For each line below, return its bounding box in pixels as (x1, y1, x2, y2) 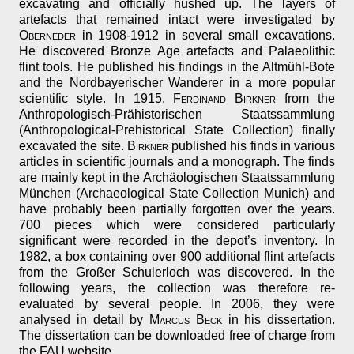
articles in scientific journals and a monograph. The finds (19, 155, 335, 169)
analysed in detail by (19, 313, 149, 327)
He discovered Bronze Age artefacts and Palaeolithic (19, 44, 335, 58)
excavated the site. (19, 139, 127, 153)
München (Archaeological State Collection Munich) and (19, 186, 335, 201)
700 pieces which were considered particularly (19, 218, 335, 232)
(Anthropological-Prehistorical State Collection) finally (19, 123, 335, 137)
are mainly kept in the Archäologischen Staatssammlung (19, 171, 335, 185)
